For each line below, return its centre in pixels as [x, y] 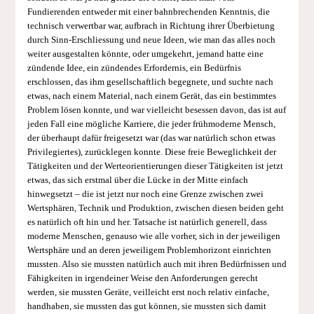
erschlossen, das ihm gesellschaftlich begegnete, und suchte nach [150, 82]
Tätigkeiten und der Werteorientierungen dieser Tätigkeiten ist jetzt [155, 166]
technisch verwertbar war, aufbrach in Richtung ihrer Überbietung [151, 26]
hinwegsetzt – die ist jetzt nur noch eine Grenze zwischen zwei [145, 194]
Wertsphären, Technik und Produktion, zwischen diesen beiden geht [155, 208]
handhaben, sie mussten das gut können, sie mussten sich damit [146, 306]
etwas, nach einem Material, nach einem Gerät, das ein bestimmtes [151, 96]
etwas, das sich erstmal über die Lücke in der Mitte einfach [137, 180]
